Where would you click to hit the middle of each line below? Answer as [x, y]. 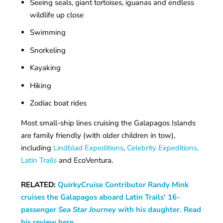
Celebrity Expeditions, [164, 148]
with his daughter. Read [159, 210]
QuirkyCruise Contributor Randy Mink [123, 185]
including [37, 148]
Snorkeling [48, 50]
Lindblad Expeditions [89, 148]
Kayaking [45, 68]
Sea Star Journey [87, 210]
